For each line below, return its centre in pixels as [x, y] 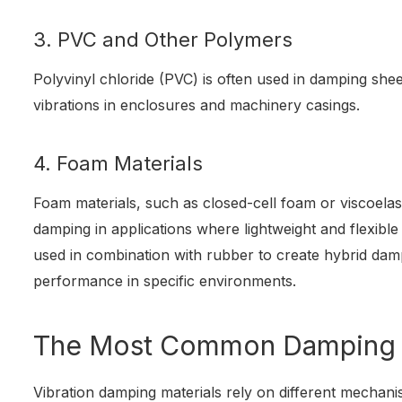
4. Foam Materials [118, 164]
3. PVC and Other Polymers [163, 40]
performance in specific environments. [165, 281]
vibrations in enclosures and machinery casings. [197, 105]
